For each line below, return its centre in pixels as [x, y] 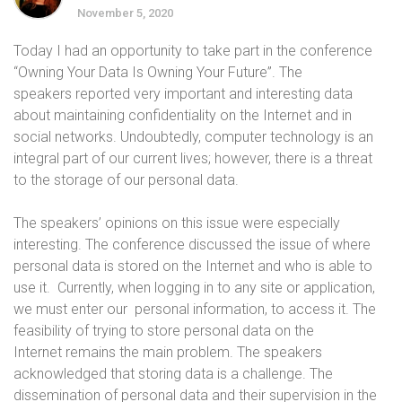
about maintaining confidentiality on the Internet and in [183, 115]
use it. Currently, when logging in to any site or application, [194, 288]
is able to [344, 266]
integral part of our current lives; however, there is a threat [193, 158]
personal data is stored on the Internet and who [164, 266]
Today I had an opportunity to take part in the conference [193, 51]
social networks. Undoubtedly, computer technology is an [193, 137]
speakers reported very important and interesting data [183, 94]
